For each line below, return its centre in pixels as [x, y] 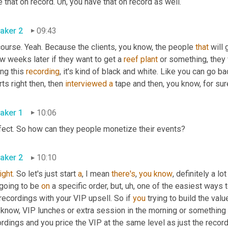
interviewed [86, 83]
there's [123, 174]
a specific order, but [86, 186]
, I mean [97, 174]
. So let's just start [45, 174]
